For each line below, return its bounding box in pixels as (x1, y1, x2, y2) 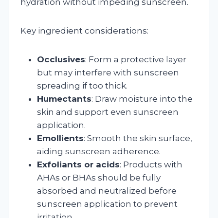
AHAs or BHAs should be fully (37, 172, 161, 182)
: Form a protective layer (85, 54, 186, 64)
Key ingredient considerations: (20, 25, 148, 36)
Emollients (37, 133, 84, 143)
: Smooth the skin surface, (84, 133, 192, 143)
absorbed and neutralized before (37, 185, 177, 196)
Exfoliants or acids (37, 159, 120, 169)
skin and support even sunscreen (37, 107, 179, 117)
